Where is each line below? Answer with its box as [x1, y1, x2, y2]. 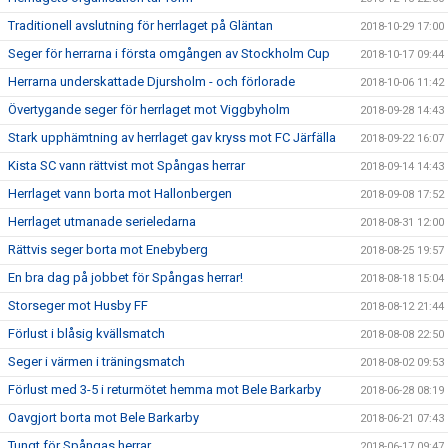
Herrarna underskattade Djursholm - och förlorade [8, 74, 295, 90]
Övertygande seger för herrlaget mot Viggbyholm [8, 102, 290, 118]
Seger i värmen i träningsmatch [8, 354, 185, 370]
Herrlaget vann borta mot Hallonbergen [8, 186, 232, 202]
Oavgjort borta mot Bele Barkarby [8, 410, 199, 426]
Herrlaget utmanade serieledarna [8, 214, 196, 230]
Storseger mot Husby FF [8, 298, 148, 314]
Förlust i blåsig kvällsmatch [8, 326, 165, 342]
